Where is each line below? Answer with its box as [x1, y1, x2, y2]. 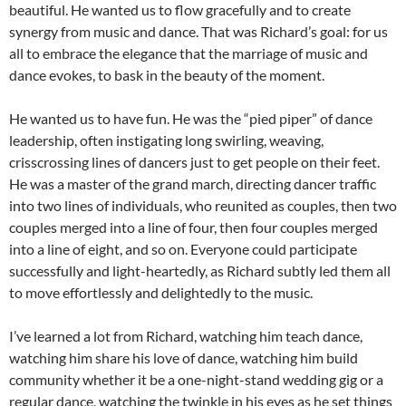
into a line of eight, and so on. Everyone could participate [9, 239, 357, 257]
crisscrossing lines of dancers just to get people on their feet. [9, 152, 380, 170]
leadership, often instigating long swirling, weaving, [9, 130, 324, 149]
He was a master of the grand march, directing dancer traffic [9, 174, 376, 192]
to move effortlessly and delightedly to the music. [9, 283, 313, 301]
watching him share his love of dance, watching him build [9, 348, 358, 366]
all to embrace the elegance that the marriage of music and [9, 43, 368, 62]
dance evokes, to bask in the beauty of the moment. [9, 65, 324, 83]
